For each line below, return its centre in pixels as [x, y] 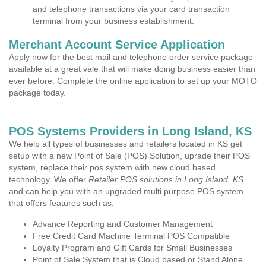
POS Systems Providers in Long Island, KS [130, 131]
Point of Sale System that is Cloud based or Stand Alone [138, 259]
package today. [37, 93]
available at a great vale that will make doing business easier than [132, 69]
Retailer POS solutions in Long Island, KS [166, 179]
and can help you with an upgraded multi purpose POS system [126, 191]
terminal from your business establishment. [113, 21]
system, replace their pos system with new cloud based [112, 167]
